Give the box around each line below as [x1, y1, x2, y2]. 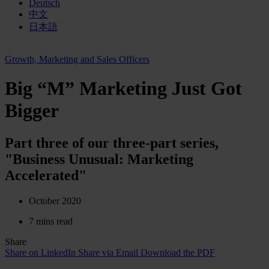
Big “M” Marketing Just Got [5, 77, 242, 100]
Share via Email [78, 247, 138, 258]
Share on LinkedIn [5, 247, 76, 258]
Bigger [5, 100, 59, 122]
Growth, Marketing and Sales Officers [5, 54, 150, 64]
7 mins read [29, 216, 73, 226]
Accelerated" [5, 167, 86, 183]
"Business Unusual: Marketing [5, 151, 193, 167]
